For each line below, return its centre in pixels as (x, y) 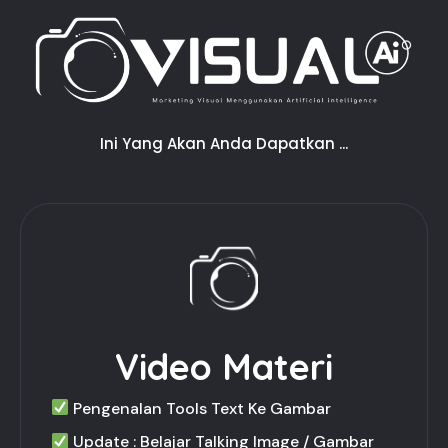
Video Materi (224, 366)
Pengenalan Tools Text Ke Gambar (200, 408)
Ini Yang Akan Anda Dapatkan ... (224, 143)
